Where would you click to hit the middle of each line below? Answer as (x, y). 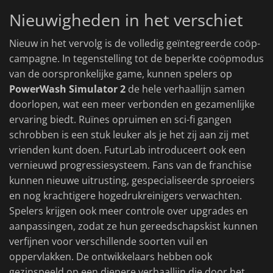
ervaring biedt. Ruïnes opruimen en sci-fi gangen (120, 120)
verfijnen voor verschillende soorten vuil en (108, 242)
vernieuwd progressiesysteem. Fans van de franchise (130, 165)
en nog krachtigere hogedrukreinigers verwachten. (126, 196)
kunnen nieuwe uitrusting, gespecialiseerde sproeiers (132, 181)
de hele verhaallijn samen (185, 89)
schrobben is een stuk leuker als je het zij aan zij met (129, 135)
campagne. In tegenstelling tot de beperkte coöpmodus (136, 59)
